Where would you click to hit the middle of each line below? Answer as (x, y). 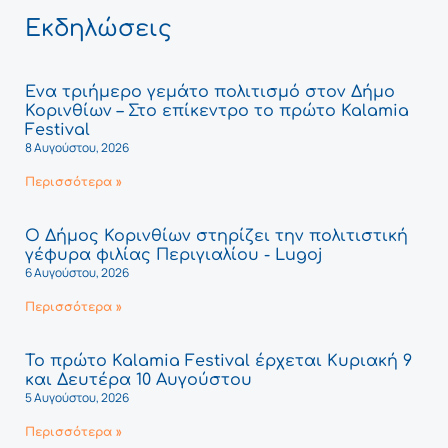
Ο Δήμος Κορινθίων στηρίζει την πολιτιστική (216, 235)
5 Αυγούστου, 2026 (77, 397)
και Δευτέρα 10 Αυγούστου (138, 379)
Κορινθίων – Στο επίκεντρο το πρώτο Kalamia (217, 110)
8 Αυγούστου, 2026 (77, 147)
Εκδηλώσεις (98, 28)
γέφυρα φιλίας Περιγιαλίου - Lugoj (174, 254)
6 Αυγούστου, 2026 (77, 272)
